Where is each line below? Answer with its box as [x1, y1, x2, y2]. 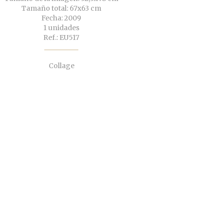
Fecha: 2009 [41, 14, 81, 23]
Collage [48, 61, 74, 71]
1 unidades [43, 23, 79, 33]
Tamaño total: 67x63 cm [21, 4, 101, 13]
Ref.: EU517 [43, 33, 79, 42]
